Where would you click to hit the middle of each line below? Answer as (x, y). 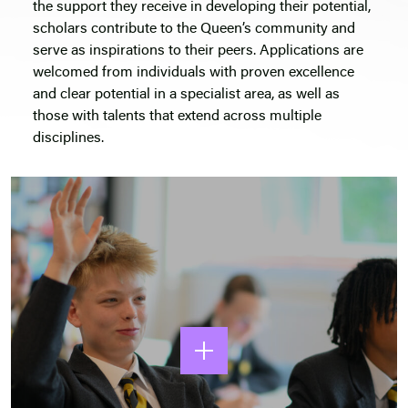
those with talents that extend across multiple (177, 117)
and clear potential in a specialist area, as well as (186, 95)
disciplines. (68, 139)
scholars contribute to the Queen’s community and (194, 30)
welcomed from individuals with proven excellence (194, 73)
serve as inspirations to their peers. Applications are (198, 51)
